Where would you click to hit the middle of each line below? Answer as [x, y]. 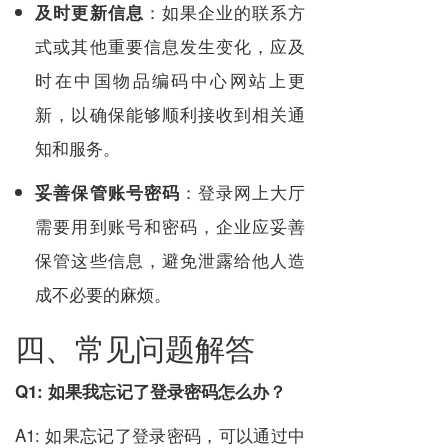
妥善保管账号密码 [107, 192]
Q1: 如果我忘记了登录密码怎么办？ [150, 391]
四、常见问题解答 [135, 347]
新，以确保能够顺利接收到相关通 [170, 113]
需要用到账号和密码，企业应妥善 [170, 225]
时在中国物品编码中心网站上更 [170, 79]
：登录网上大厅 [242, 191]
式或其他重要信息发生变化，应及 [170, 45]
